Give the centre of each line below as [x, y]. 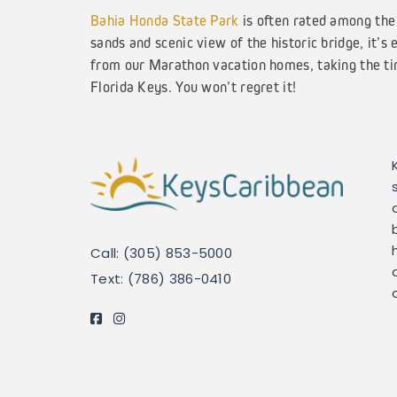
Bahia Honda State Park [165, 20]
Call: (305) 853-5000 [161, 255]
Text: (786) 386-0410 [161, 281]
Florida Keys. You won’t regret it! [194, 87]
